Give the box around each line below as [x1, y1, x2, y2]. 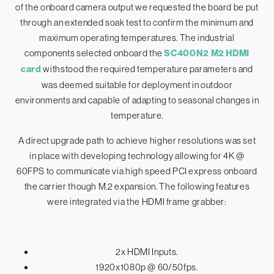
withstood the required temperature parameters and [41, 64, 253, 75]
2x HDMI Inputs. [116, 246, 178, 257]
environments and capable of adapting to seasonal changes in [15, 95, 259, 106]
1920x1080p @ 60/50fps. [95, 262, 198, 273]
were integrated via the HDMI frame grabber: [47, 196, 227, 207]
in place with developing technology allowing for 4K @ [29, 150, 245, 161]
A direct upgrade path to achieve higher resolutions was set [18, 135, 256, 146]
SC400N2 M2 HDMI [164, 48, 250, 59]
